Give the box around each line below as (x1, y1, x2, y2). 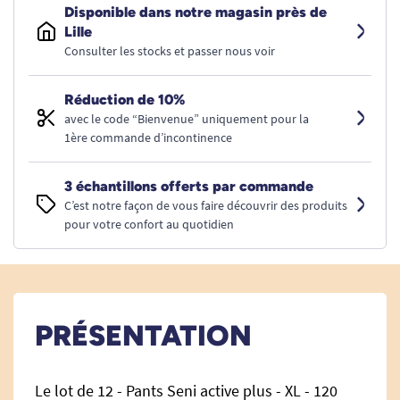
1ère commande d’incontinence (64, 129, 232, 146)
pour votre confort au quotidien (64, 216, 234, 232)
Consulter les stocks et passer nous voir (64, 43, 275, 59)
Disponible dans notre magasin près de (64, 4, 327, 21)
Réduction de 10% (64, 91, 185, 108)
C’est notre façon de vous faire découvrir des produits (64, 197, 347, 213)
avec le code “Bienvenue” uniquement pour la (64, 111, 309, 127)
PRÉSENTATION (35, 319, 252, 353)
